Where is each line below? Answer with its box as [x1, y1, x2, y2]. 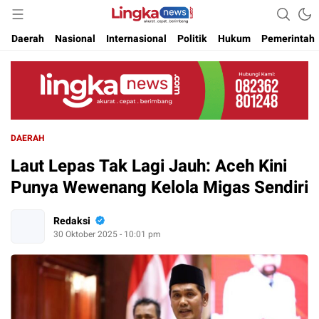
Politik [177, 31, 207, 46]
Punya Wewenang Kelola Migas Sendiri [11, 175, 308, 201]
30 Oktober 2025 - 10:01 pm [53, 227, 161, 241]
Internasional [106, 31, 167, 46]
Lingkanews [125, 14, 179, 30]
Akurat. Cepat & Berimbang [92, 14, 213, 30]
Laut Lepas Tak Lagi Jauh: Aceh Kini [11, 154, 287, 179]
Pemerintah [261, 31, 315, 46]
